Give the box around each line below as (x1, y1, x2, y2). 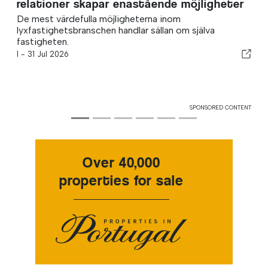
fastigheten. (17, 35, 69, 47)
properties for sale (59, 171, 184, 189)
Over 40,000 (83, 153, 160, 171)
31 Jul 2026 (28, 49, 69, 59)
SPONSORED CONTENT (190, 103, 251, 111)
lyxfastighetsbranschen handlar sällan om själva (17, 24, 215, 36)
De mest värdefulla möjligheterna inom (17, 13, 181, 25)
